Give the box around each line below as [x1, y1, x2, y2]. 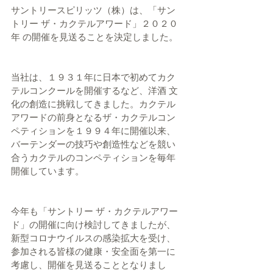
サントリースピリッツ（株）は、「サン [11, 5, 175, 16]
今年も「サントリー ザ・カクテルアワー [11, 206, 178, 217]
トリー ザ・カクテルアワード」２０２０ [11, 18, 178, 29]
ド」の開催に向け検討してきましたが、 [11, 219, 178, 230]
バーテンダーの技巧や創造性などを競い [11, 139, 178, 150]
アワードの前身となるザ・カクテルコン [11, 112, 178, 123]
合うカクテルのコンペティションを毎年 [11, 152, 175, 163]
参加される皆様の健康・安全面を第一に [11, 246, 178, 257]
